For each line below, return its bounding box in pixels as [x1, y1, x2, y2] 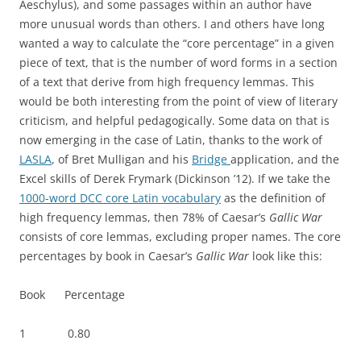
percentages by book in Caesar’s [19, 247, 196, 263]
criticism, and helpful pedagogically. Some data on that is [19, 112, 330, 128]
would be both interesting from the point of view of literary [19, 93, 338, 109]
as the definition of [221, 189, 326, 205]
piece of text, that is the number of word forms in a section [19, 54, 338, 70]
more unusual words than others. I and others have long [19, 15, 325, 31]
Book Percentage [19, 286, 125, 302]
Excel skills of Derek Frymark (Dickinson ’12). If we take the [19, 170, 330, 186]
